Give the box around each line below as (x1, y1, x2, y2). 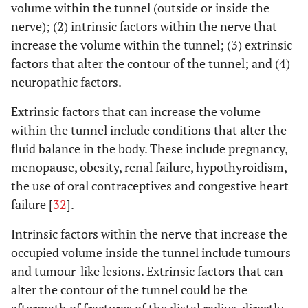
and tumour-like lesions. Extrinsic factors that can (11, 263, 283, 279)
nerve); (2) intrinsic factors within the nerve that (11, 18, 277, 34)
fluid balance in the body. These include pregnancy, (11, 140, 287, 157)
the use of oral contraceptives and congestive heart (11, 177, 289, 194)
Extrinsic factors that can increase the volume (11, 103, 261, 120)
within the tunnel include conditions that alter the (11, 122, 287, 138)
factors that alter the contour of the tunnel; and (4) (11, 55, 290, 71)
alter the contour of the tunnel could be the (11, 281, 247, 298)
